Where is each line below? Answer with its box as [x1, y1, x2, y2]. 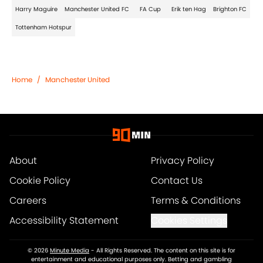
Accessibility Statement [9, 214, 119, 228]
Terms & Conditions [150, 194, 241, 208]
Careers [9, 194, 46, 208]
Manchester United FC [65, 5, 129, 14]
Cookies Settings [150, 214, 227, 228]
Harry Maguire [15, 5, 58, 14]
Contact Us [150, 174, 203, 188]
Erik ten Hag [171, 5, 206, 14]
